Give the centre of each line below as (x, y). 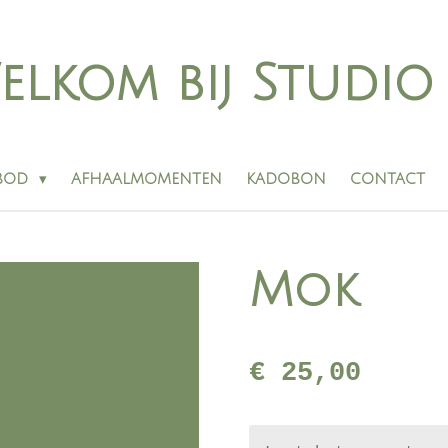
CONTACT (387, 179)
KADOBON (286, 179)
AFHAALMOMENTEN (146, 179)
